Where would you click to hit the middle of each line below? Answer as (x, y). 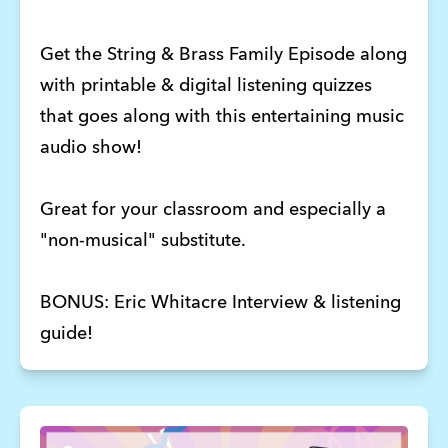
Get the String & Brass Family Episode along (223, 55)
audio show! (93, 148)
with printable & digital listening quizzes (205, 86)
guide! (68, 334)
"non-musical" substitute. (144, 241)
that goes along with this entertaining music (221, 117)
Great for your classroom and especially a (212, 210)
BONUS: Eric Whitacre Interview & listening (220, 303)
